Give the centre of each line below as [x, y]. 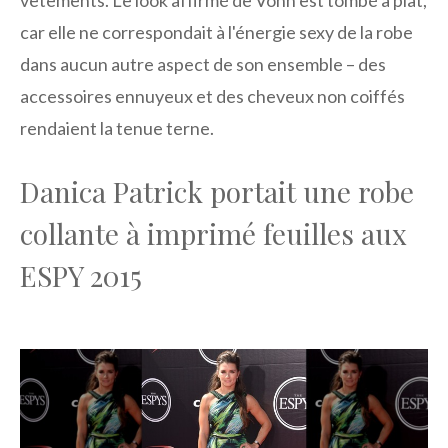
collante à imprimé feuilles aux [213, 233]
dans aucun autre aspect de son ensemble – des [203, 63]
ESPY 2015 [81, 275]
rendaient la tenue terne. [117, 127]
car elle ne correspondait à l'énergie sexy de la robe [216, 31]
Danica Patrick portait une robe [217, 191]
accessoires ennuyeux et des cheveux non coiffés [212, 95]
